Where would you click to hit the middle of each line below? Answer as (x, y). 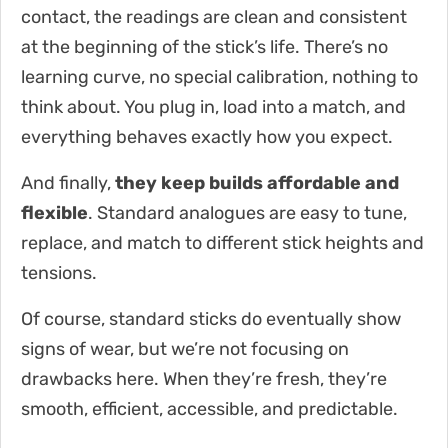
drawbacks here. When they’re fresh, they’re (204, 378)
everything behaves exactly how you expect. (207, 136)
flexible (54, 212)
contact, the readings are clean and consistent (214, 16)
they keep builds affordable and (257, 182)
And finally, (68, 182)
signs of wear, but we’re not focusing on (185, 348)
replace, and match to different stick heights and (222, 242)
